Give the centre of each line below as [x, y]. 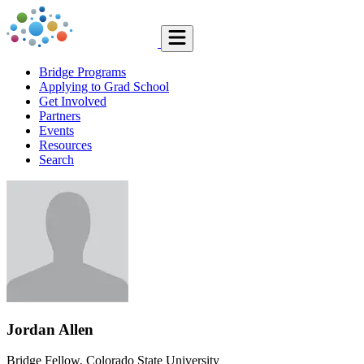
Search [56, 160]
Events [56, 130]
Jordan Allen [50, 329]
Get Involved [73, 101]
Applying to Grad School [104, 87]
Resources [65, 145]
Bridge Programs [82, 72]
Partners [60, 116]
